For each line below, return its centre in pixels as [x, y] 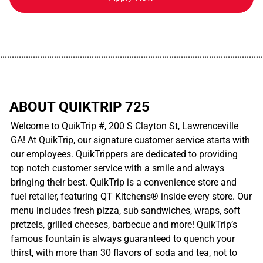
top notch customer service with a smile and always [117, 168]
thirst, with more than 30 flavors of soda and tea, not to [124, 252]
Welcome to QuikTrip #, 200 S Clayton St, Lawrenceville [124, 126]
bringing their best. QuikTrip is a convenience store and [124, 182]
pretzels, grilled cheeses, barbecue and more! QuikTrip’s [124, 224]
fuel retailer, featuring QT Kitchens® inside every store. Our [131, 196]
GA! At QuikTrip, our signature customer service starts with [130, 140]
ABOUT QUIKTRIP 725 [80, 107]
